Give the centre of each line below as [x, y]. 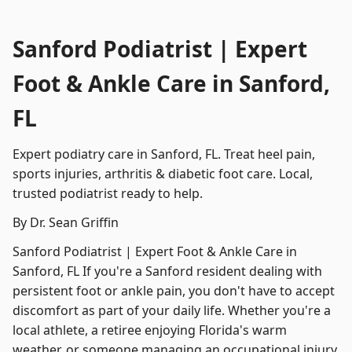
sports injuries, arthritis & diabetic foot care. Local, [163, 174]
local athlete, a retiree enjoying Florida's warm [150, 330]
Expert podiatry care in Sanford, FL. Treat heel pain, [164, 154]
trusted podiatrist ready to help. [108, 193]
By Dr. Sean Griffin [66, 222]
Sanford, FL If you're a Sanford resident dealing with [167, 271]
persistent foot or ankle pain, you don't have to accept [174, 291]
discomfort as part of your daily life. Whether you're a [172, 310]
